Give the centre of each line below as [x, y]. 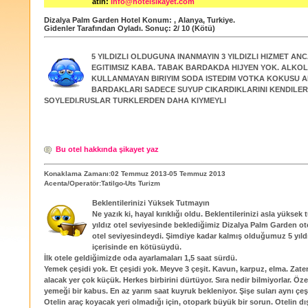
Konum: [157, 20]
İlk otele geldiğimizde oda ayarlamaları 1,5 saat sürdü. [141, 258]
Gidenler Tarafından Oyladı [92, 28]
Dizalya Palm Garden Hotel [92, 20]
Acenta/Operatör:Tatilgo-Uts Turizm [102, 184]
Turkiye [220, 20]
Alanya [190, 20]
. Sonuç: [157, 28]
